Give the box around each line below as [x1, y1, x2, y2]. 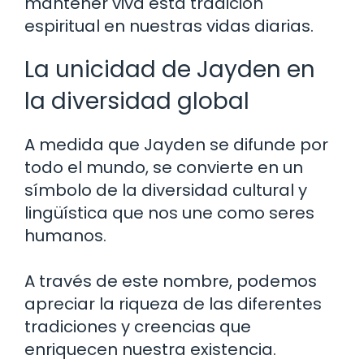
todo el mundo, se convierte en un [24, 155, 303, 179]
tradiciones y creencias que [24, 314, 251, 338]
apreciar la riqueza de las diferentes [24, 292, 322, 315]
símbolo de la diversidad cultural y [24, 178, 307, 201]
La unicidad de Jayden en [24, 53, 315, 85]
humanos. [24, 223, 106, 247]
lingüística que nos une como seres [24, 201, 314, 224]
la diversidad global [24, 84, 249, 117]
